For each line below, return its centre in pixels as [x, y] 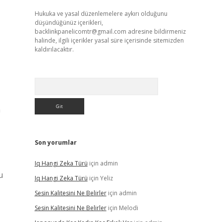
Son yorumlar [55, 142]
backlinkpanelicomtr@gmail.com [80, 31]
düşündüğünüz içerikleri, [69, 23]
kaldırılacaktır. [54, 49]
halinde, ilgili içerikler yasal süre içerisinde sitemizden [109, 40]
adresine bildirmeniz [156, 31]
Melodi [128, 208]
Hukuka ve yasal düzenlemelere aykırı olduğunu [101, 14]
